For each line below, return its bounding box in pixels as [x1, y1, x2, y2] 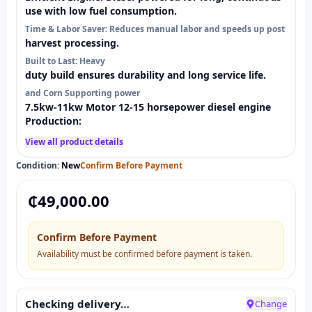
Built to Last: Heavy [25, 55, 105, 67]
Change [255, 297, 287, 310]
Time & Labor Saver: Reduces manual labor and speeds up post [25, 23, 285, 35]
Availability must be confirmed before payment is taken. [37, 248, 252, 260]
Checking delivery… [25, 297, 130, 311]
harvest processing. [25, 36, 119, 49]
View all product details [25, 136, 123, 148]
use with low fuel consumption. [25, 4, 177, 17]
